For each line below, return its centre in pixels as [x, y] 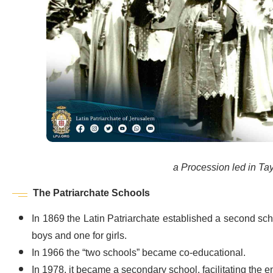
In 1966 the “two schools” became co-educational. [139, 253]
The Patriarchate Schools [91, 193]
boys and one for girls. [79, 236]
